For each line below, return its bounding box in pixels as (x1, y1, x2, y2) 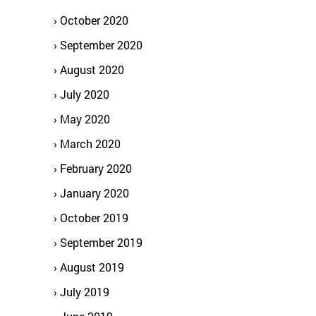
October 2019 (60, 210, 128, 225)
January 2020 (60, 186, 129, 200)
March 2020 (60, 136, 121, 151)
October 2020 (60, 13, 128, 28)
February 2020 (60, 161, 132, 176)
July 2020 (60, 87, 109, 102)
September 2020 (60, 37, 142, 52)
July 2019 (60, 284, 109, 299)
